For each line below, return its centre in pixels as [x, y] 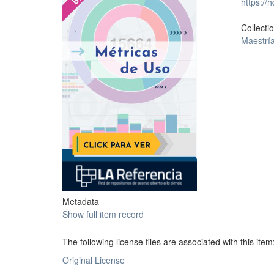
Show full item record [103, 214]
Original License [94, 260]
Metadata [81, 201]
